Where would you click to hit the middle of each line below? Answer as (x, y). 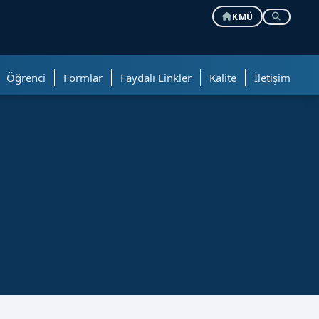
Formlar (83, 78)
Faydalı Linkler (156, 78)
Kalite (223, 78)
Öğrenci (26, 78)
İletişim (272, 78)
